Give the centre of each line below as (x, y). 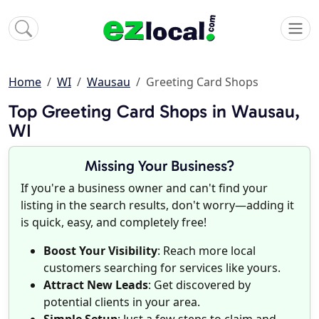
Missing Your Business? (159, 166)
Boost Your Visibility (100, 251)
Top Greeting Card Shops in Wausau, (154, 112)
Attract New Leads (96, 285)
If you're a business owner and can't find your (144, 188)
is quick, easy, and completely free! (114, 223)
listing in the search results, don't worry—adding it (157, 205)
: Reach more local (206, 251)
